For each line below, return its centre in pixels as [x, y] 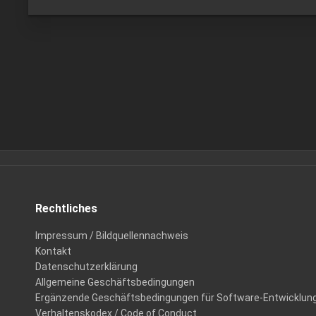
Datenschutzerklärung [86, 267]
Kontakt [53, 251]
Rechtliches [66, 208]
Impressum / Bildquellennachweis [112, 236]
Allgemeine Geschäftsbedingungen [115, 282]
